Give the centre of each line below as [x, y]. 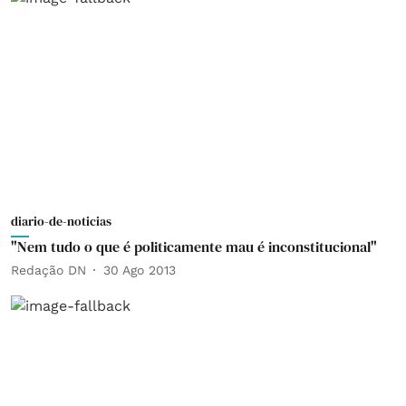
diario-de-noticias [61, 221]
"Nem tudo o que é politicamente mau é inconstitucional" [194, 246]
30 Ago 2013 [140, 270]
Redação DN [48, 270]
